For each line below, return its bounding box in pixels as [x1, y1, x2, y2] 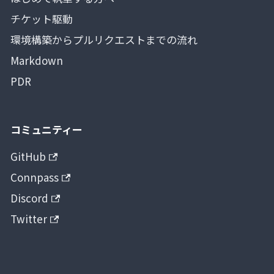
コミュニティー [10, 122, 83, 137]
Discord [10, 190, 48, 206]
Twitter [10, 211, 47, 226]
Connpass [10, 169, 59, 185]
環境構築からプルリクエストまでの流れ [10, 32, 198, 47]
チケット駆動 [10, 11, 73, 26]
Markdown [10, 53, 63, 68]
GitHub [10, 149, 46, 164]
